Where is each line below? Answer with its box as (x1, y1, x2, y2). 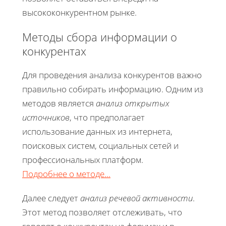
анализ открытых (96, 97, 169, 109)
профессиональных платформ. (22, 153, 143, 165)
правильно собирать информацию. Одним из (22, 83, 203, 95)
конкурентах (22, 43, 86, 59)
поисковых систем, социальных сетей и (22, 139, 179, 151)
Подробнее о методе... (22, 167, 110, 180)
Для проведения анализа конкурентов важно (22, 69, 202, 81)
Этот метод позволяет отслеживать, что (22, 206, 182, 218)
